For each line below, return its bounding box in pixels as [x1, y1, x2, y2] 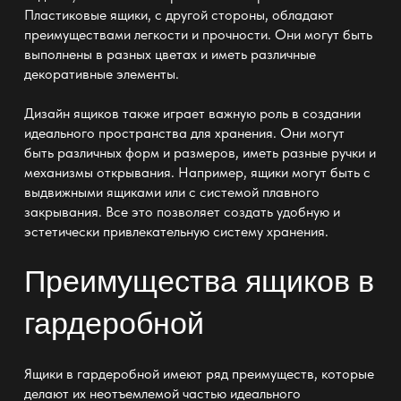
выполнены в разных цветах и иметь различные [23, 46, 316, 64]
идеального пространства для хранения [23, 124, 273, 141]
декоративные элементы [23, 65, 175, 83]
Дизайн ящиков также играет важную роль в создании [23, 104, 361, 122]
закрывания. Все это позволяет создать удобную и [23, 202, 340, 220]
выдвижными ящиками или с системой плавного [23, 183, 320, 200]
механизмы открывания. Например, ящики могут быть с [23, 163, 371, 181]
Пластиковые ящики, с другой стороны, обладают [23, 6, 334, 24]
